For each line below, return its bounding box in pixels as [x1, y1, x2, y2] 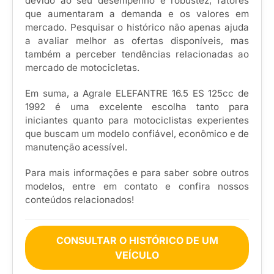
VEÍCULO [115, 249, 159, 262]
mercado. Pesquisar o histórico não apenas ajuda [25, 21, 249, 34]
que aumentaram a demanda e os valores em [25, 8, 249, 20]
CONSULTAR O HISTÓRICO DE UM [56, 234, 218, 247]
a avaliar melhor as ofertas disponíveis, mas [25, 35, 249, 47]
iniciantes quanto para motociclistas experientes [25, 114, 249, 127]
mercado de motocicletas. [25, 62, 139, 74]
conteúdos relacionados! [25, 194, 134, 206]
